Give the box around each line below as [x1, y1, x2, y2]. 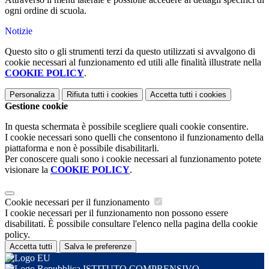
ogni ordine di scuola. [5, 5, 86, 16]
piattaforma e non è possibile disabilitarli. [5, 143, 159, 154]
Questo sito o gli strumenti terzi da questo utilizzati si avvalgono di [5, 46, 255, 57]
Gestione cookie [5, 101, 68, 112]
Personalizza [10, 90, 55, 100]
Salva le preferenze [64, 242, 131, 252]
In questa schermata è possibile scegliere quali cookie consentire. [5, 121, 249, 132]
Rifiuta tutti [67, 90, 104, 100]
